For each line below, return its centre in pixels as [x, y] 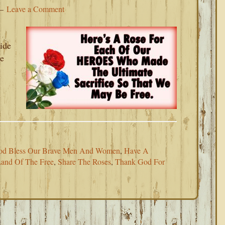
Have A [136, 150]
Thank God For [140, 161]
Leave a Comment [35, 9]
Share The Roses [84, 161]
